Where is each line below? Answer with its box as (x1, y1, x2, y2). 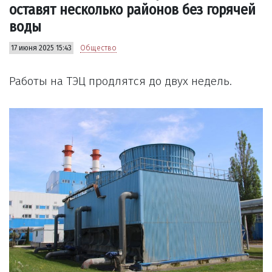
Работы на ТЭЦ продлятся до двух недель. (9, 74, 232, 89)
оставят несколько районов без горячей (9, 1, 256, 19)
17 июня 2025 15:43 (11, 44, 72, 53)
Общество (80, 44, 117, 53)
